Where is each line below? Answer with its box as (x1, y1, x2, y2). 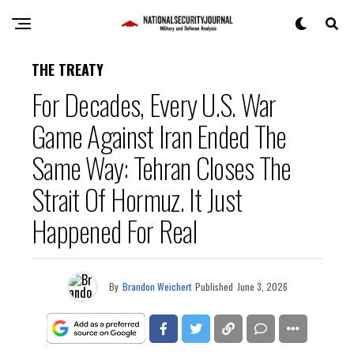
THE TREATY (32, 59, 104, 80)
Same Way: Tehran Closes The (32, 146, 292, 188)
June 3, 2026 (237, 280, 288, 293)
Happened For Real (32, 209, 197, 251)
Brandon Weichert (122, 280, 191, 293)
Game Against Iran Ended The (32, 115, 287, 156)
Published (195, 280, 233, 293)
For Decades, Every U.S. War (32, 83, 277, 125)
